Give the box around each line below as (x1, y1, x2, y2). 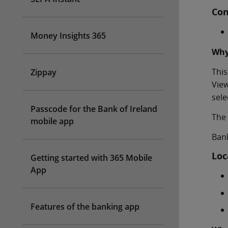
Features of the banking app (31, 201, 139, 212)
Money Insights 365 (31, 30, 106, 41)
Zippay (31, 67, 56, 78)
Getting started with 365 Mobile (31, 152, 152, 163)
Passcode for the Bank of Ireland (31, 103, 157, 115)
